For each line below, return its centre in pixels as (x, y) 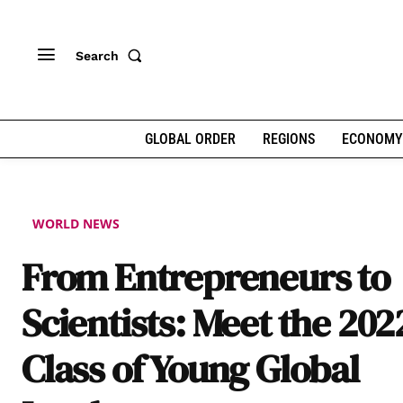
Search (97, 55)
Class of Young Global (190, 369)
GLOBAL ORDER (190, 139)
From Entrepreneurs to (206, 277)
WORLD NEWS (76, 224)
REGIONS (288, 139)
